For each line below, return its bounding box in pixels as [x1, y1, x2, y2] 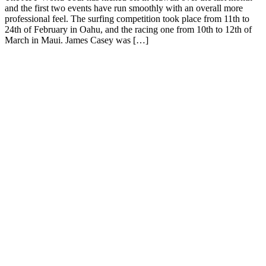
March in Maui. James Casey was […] [5, 34, 148, 45]
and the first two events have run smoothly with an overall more [5, 2, 243, 13]
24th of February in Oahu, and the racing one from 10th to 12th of [5, 24, 252, 34]
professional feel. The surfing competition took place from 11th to [5, 13, 249, 24]
